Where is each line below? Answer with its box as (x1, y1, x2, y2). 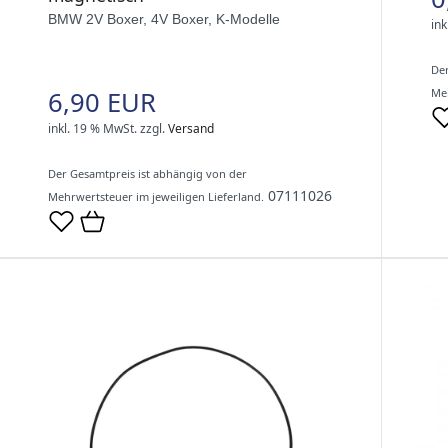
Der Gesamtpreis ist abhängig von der (48, 165, 247, 181)
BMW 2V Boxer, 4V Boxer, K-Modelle (48, 10, 280, 27)
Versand (168, 119, 214, 137)
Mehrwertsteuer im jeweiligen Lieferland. (48, 188, 264, 204)
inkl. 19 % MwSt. (48, 119, 137, 137)
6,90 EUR (48, 84, 156, 120)
